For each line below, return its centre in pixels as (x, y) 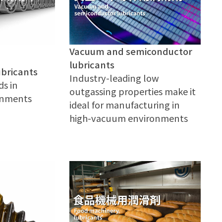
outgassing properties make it (133, 91)
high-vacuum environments (129, 118)
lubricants (92, 65)
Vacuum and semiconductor (131, 51)
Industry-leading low (114, 78)
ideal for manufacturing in (125, 105)
